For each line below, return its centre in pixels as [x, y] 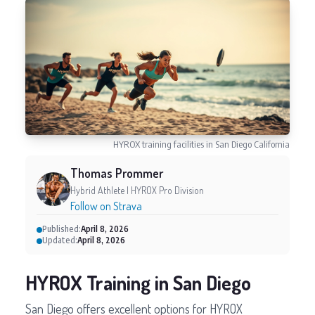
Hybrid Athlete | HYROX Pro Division [137, 191]
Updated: [60, 240]
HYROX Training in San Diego [138, 283]
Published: [62, 229]
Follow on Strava [106, 206]
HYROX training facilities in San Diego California [201, 144]
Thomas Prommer [117, 173]
